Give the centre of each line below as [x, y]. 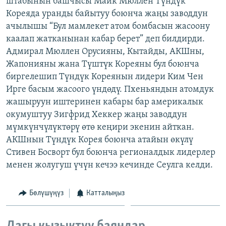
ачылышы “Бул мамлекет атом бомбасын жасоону [108, 26]
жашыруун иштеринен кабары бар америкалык [105, 102]
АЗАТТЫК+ [33, 27]
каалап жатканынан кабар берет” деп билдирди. [105, 39]
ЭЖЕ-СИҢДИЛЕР [42, 9]
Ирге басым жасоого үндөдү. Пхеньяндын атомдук [110, 89]
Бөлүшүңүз [46, 193]
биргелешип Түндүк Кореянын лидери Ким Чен [105, 77]
